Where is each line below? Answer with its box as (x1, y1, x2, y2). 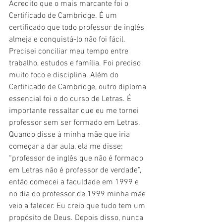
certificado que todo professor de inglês (9, 23, 146, 33)
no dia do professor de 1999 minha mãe (9, 189, 148, 200)
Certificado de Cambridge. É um (9, 11, 119, 21)
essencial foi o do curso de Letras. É (9, 94, 133, 105)
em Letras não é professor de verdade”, (9, 166, 143, 176)
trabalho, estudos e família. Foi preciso (9, 58, 143, 69)
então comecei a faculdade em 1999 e (9, 177, 141, 188)
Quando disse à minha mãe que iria (9, 130, 132, 140)
